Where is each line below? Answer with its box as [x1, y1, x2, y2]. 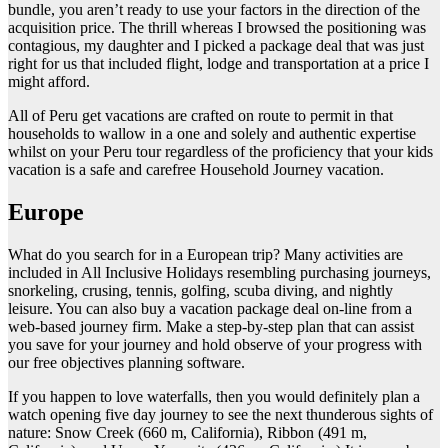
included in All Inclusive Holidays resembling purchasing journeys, [8, 264, 431, 282]
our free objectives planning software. [8, 354, 245, 372]
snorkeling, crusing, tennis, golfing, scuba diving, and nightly [8, 282, 393, 300]
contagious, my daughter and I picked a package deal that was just [8, 37, 424, 55]
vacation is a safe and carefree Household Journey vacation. [8, 161, 384, 179]
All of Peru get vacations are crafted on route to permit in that [8, 107, 393, 125]
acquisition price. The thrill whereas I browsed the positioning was [8, 19, 426, 37]
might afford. [8, 73, 90, 91]
